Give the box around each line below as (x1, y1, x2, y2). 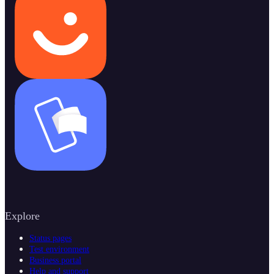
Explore (5, 209, 40, 222)
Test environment (29, 244, 89, 254)
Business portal (29, 255, 81, 265)
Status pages (29, 233, 72, 243)
